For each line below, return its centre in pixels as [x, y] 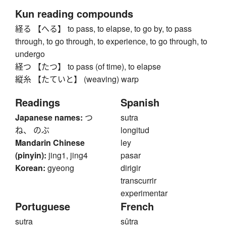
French [137, 206]
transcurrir [138, 181]
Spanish [140, 102]
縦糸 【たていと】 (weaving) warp [77, 79]
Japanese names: [49, 118]
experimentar [144, 193]
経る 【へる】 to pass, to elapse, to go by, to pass [103, 29]
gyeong [61, 168]
